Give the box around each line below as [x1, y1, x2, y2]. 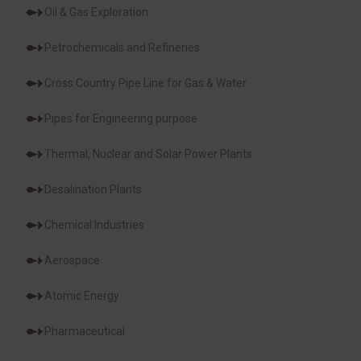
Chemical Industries [44, 218, 144, 231]
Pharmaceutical [44, 324, 125, 338]
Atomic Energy [44, 288, 119, 302]
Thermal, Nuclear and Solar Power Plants [44, 147, 252, 160]
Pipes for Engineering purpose [44, 111, 197, 125]
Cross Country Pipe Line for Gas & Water [44, 76, 247, 89]
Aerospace [44, 253, 100, 267]
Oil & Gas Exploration [44, 5, 148, 19]
